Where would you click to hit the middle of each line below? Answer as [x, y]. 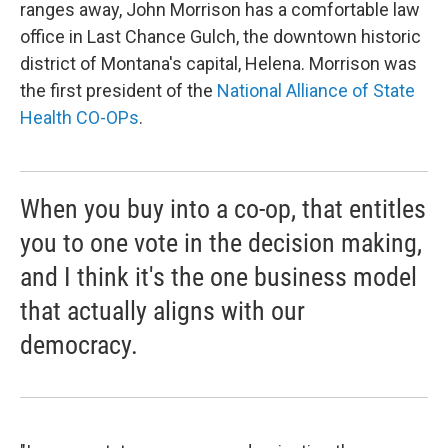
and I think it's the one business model [218, 277]
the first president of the [118, 91]
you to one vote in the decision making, [221, 243]
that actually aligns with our [162, 311]
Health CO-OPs [79, 118]
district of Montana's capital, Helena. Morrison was [218, 64]
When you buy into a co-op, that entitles [223, 209]
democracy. [79, 345]
